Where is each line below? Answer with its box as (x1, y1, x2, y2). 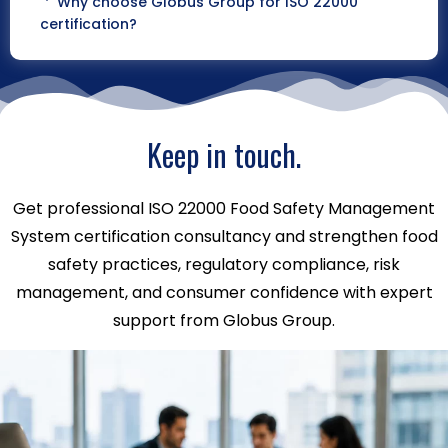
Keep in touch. (147, 131, 301, 177)
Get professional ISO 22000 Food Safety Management (13, 196, 435, 220)
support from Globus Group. (113, 308, 335, 332)
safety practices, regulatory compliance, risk (48, 252, 400, 276)
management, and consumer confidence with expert (15, 280, 433, 304)
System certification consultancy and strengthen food (10, 224, 438, 248)
